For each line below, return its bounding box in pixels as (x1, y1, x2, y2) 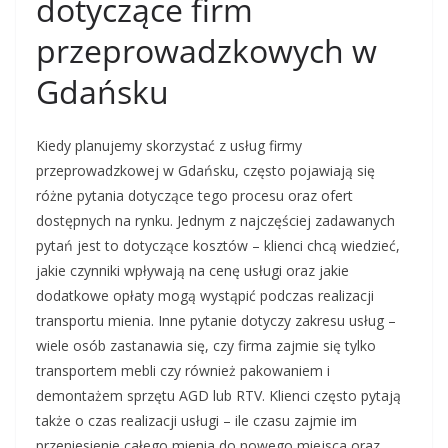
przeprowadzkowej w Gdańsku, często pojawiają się (36, 161, 375, 180)
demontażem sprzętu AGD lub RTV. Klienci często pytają (36, 386, 401, 405)
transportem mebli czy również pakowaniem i (36, 361, 330, 380)
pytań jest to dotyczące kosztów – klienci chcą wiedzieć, (36, 236, 400, 255)
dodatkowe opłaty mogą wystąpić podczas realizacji (36, 286, 374, 305)
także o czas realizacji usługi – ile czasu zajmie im (36, 411, 357, 430)
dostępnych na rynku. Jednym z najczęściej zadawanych (36, 211, 395, 230)
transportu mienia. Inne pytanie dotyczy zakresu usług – (36, 311, 396, 330)
